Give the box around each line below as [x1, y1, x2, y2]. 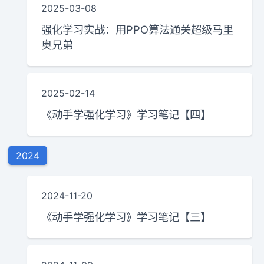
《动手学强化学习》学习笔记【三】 [41, 210, 212, 223]
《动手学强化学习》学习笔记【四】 [41, 107, 212, 121]
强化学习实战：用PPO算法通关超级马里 [41, 22, 234, 36]
